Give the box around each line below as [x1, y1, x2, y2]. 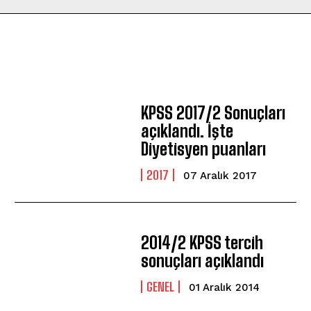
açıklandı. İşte [141, 121, 234, 142]
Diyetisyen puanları [141, 139, 267, 160]
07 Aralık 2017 [183, 169, 258, 183]
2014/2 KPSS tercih [141, 233, 264, 253]
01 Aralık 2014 [189, 281, 260, 294]
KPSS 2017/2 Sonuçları [141, 103, 286, 124]
